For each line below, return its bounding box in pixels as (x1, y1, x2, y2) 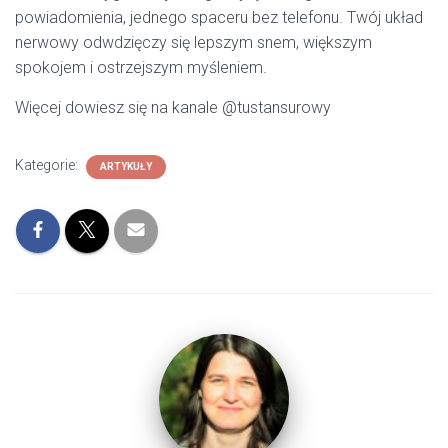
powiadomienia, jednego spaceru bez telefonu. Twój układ (15, 8, 423, 27)
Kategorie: (15, 157, 81, 173)
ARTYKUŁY (100, 161, 152, 172)
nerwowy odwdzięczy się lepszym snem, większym (15, 33, 372, 52)
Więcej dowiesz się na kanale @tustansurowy (15, 98, 331, 117)
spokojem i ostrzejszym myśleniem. (15, 58, 267, 77)
